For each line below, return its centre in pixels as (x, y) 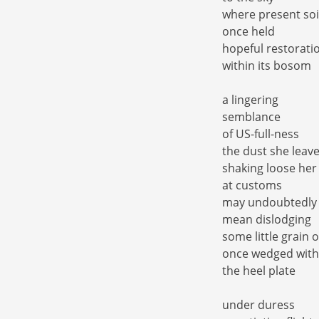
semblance (251, 117)
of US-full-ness (261, 134)
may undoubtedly (270, 203)
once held (249, 32)
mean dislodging (267, 220)
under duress (258, 305)
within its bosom (267, 66)
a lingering (250, 100)
